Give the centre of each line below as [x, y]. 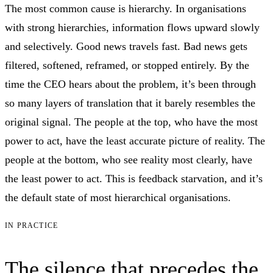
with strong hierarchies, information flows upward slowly [132, 27]
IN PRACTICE [32, 225]
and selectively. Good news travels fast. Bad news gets [126, 46]
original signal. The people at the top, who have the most [131, 122]
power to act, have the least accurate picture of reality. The [135, 140]
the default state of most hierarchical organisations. [118, 197]
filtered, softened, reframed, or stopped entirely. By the [127, 65]
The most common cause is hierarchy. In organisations [126, 8]
